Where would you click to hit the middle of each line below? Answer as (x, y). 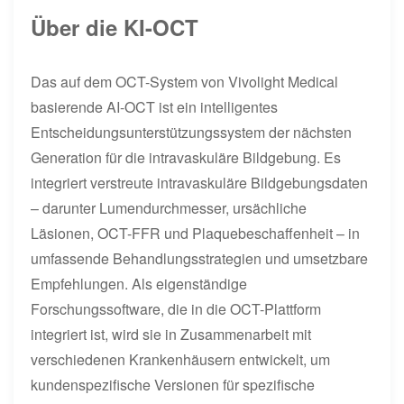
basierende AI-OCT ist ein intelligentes (155, 106)
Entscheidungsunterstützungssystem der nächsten (192, 132)
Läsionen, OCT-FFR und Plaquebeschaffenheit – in (196, 233)
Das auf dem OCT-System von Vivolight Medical (185, 81)
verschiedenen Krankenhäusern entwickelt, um (181, 359)
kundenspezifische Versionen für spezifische (173, 384)
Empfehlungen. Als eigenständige (139, 283)
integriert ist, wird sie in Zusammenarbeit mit (171, 334)
